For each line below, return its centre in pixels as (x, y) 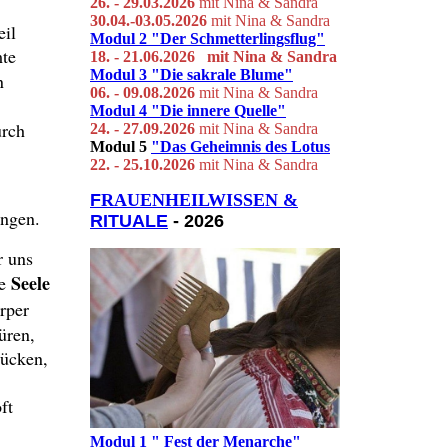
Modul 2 (120, 38)
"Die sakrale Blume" (222, 74)
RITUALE (129, 220)
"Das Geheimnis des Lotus (240, 146)
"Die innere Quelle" (218, 110)
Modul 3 (120, 74)
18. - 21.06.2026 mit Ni (169, 56)
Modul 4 (118, 110)
